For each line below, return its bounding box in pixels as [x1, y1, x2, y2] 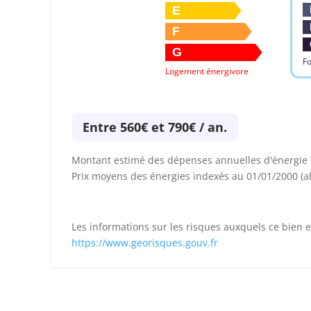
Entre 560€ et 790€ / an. [83, 118, 227, 135]
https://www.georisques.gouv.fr [72, 235, 218, 249]
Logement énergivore [165, 65, 249, 77]
